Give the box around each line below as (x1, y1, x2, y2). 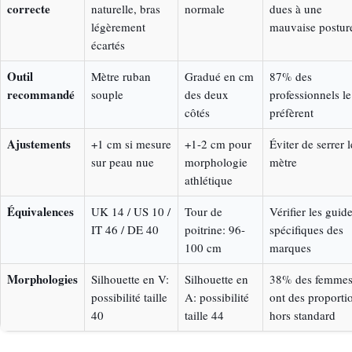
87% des (269, 68, 312, 84)
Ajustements (7, 134, 71, 152)
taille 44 (185, 306, 224, 323)
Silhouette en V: (91, 270, 169, 287)
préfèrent (269, 104, 313, 120)
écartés (91, 36, 125, 53)
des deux (185, 86, 229, 102)
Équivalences (7, 202, 74, 220)
